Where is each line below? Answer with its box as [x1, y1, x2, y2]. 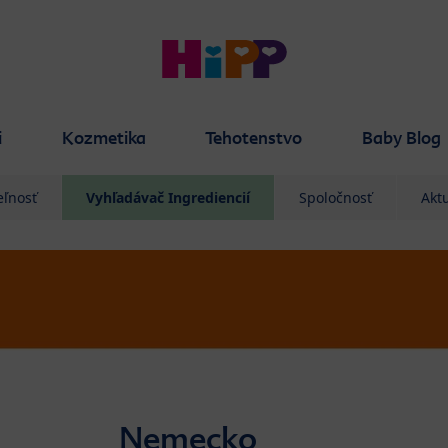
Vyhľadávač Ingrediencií [86, 188, 250, 207]
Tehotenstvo [205, 127, 303, 149]
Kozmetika [61, 127, 146, 149]
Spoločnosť [299, 188, 372, 207]
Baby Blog [361, 127, 441, 149]
